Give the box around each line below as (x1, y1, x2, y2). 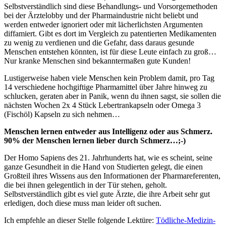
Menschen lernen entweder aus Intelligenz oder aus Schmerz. (4, 127, 212, 136)
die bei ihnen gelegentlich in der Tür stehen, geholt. (4, 180, 167, 189)
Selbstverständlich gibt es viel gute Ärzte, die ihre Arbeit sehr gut (4, 189, 210, 198)
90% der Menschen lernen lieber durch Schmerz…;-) (4, 136, 186, 145)
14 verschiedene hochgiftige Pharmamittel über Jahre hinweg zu (4, 82, 207, 91)
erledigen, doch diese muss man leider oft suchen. (4, 198, 161, 207)
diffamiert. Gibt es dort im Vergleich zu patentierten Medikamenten (4, 29, 216, 38)
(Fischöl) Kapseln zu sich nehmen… (4, 109, 120, 119)
